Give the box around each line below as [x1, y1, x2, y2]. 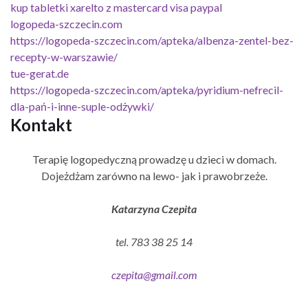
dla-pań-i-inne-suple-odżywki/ [10, 99, 154, 113]
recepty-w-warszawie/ [10, 49, 118, 63]
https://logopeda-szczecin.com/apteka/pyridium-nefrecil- [10, 82, 283, 96]
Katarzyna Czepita [111, 201, 197, 215]
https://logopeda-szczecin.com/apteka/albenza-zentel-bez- [10, 33, 294, 47]
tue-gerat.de [10, 66, 69, 80]
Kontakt [10, 114, 72, 135]
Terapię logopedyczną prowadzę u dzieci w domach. [32, 152, 276, 166]
